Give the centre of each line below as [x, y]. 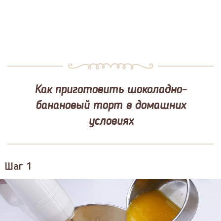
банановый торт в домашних [110, 105]
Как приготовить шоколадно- [110, 89]
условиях [110, 121]
